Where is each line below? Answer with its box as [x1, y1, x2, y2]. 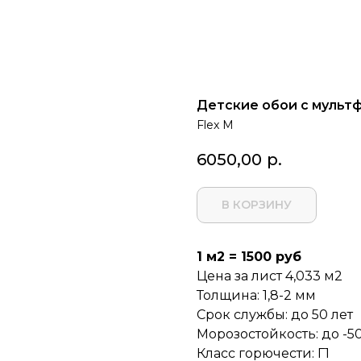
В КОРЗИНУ [222, 197, 292, 213]
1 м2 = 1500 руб [197, 249, 301, 265]
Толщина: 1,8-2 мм [197, 288, 316, 304]
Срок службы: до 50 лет [197, 307, 353, 323]
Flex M [197, 118, 234, 132]
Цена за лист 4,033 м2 [197, 268, 342, 284]
